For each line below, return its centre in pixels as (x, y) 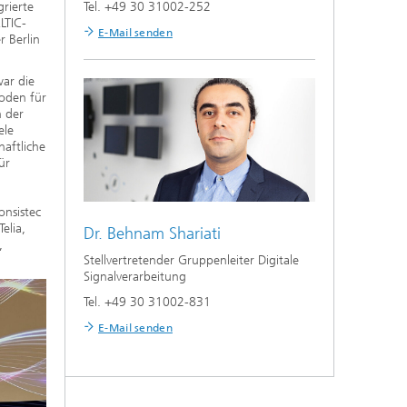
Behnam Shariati (164, 233)
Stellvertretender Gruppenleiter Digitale (191, 260)
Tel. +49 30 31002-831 (147, 302)
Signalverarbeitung (135, 276)
